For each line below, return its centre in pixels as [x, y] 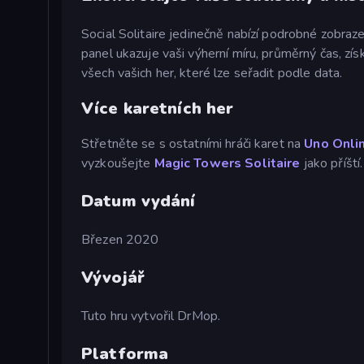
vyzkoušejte [118, 164]
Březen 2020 [120, 240]
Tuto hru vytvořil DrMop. [151, 316]
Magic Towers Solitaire [227, 164]
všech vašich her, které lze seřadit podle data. [212, 74]
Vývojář [113, 278]
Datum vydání [139, 201]
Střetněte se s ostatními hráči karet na [193, 144]
